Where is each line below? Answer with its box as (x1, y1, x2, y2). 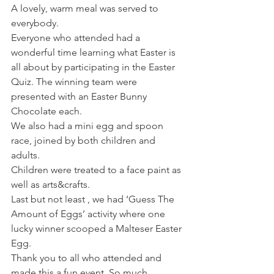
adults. (11, 149, 40, 161)
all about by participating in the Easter (11, 61, 177, 73)
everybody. (11, 17, 59, 29)
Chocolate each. (11, 105, 82, 117)
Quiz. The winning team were (11, 76, 139, 87)
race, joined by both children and (11, 135, 158, 146)
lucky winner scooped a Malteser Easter (11, 223, 184, 234)
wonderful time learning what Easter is (11, 46, 178, 58)
